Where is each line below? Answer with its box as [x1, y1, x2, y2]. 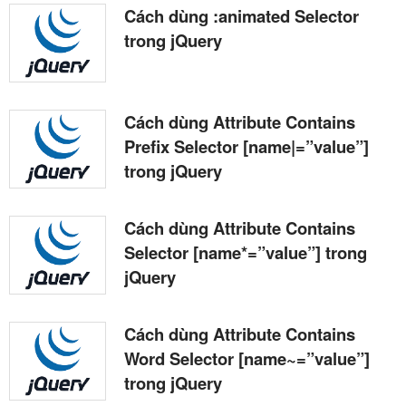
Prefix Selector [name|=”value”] [124, 133, 369, 159]
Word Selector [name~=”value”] [124, 345, 370, 371]
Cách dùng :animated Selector [124, 3, 359, 28]
